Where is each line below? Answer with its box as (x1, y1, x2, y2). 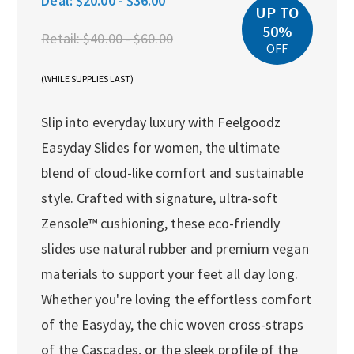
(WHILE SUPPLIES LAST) (41, 72, 134, 85)
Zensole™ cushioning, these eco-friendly (41, 213, 281, 232)
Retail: (41, 28, 84, 47)
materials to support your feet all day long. (41, 264, 298, 283)
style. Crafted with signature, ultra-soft (41, 188, 278, 207)
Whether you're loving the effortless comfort (41, 289, 311, 308)
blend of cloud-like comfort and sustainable (41, 163, 303, 182)
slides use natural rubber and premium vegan (41, 239, 309, 258)
